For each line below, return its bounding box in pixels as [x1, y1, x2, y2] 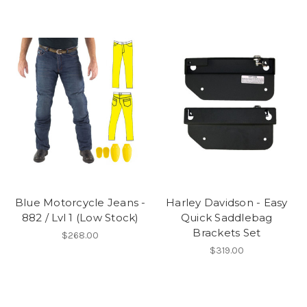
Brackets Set [193, 225, 261, 239]
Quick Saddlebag [180, 210, 273, 224]
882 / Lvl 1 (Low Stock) [21, 210, 139, 224]
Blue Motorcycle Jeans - [14, 195, 146, 209]
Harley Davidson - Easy [166, 195, 288, 209]
